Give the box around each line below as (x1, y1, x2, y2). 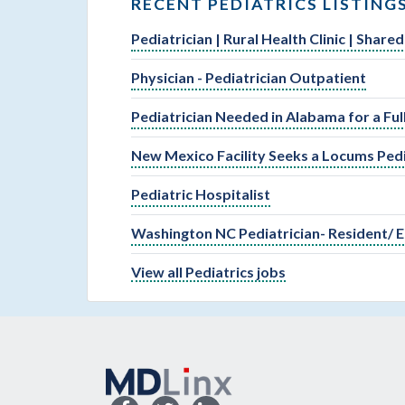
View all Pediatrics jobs (131, 263, 286, 281)
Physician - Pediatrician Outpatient (131, 69, 366, 87)
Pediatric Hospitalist (131, 185, 270, 203)
